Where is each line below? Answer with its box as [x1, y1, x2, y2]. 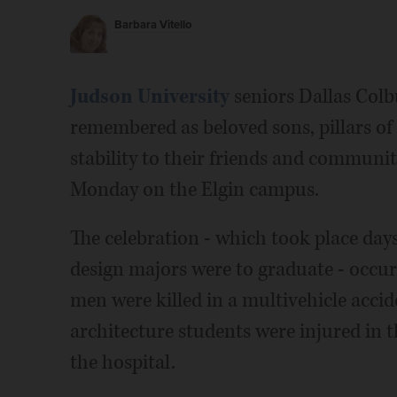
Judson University [69, 83, 230, 111]
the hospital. [69, 349, 175, 377]
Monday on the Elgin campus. [69, 176, 319, 204]
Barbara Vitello [113, 18, 191, 33]
